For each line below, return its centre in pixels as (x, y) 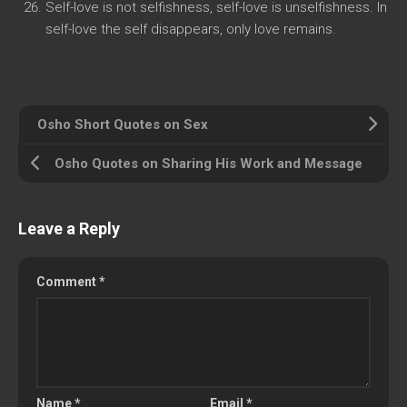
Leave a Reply (69, 228)
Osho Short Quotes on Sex (123, 124)
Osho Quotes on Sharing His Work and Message (208, 164)
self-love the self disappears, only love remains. (191, 29)
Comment (68, 282)
